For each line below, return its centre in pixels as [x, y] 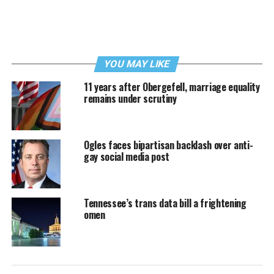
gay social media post [127, 157]
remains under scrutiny [130, 99]
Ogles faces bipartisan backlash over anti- [168, 145]
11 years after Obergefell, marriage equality [172, 87]
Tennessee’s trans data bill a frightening [165, 203]
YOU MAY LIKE [137, 64]
